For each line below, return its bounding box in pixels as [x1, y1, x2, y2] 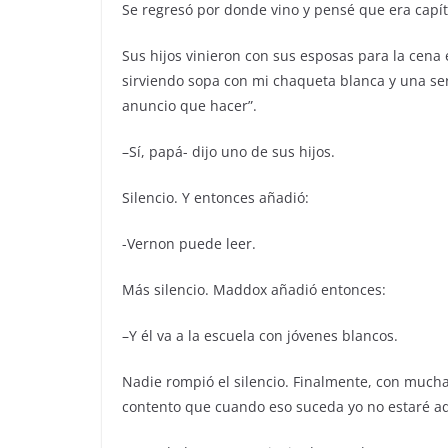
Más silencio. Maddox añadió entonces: [122, 280, 386, 299]
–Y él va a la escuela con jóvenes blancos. [122, 326, 398, 345]
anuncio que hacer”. [122, 96, 257, 115]
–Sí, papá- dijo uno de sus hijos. [122, 142, 335, 161]
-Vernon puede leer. [122, 234, 256, 253]
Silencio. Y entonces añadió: [122, 188, 309, 207]
